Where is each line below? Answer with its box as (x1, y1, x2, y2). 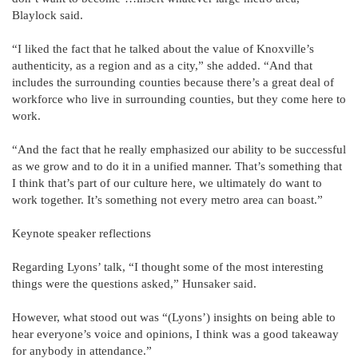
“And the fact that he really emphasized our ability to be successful (12, 142, 346, 156)
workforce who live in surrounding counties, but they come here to (12, 92, 346, 105)
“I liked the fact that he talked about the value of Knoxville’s (12, 42, 314, 55)
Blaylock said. (12, 8, 83, 22)
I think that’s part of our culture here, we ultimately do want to (12, 176, 322, 189)
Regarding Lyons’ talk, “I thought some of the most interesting (12, 260, 324, 273)
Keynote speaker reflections (12, 226, 151, 240)
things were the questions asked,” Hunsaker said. (12, 276, 257, 290)
